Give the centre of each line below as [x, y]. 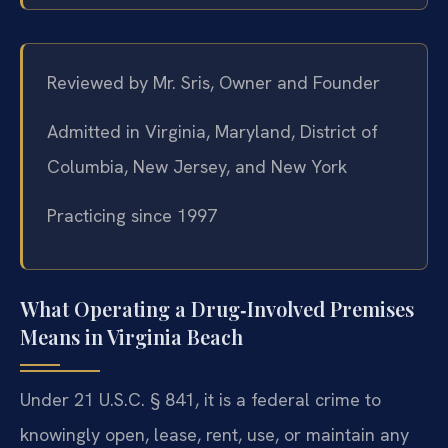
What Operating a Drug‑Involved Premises [217, 308]
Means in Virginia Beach [131, 336]
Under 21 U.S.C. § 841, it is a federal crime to [200, 399]
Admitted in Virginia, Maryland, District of [212, 132]
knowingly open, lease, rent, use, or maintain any [214, 434]
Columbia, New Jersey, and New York [197, 167]
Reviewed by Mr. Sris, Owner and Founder [213, 82]
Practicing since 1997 [132, 216]
